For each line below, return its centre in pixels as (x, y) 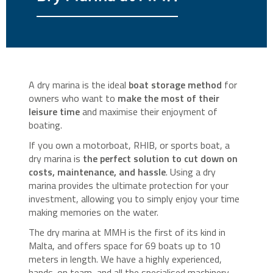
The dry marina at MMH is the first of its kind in (127, 232)
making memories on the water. (94, 212)
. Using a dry (191, 172)
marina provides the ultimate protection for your (129, 185)
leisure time (55, 111)
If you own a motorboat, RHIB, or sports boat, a (129, 145)
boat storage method (175, 84)
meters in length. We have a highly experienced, (126, 259)
